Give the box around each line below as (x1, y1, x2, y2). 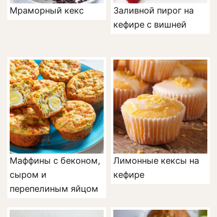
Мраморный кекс (10, 5, 84, 16)
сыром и (10, 170, 46, 180)
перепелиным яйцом (10, 184, 98, 194)
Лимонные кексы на (113, 155, 199, 166)
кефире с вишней (113, 19, 186, 30)
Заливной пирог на (113, 5, 194, 16)
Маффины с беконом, (10, 155, 100, 166)
